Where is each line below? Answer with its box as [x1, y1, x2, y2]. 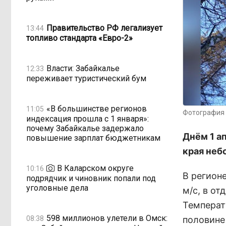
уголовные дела [26, 183, 88, 193]
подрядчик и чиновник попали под [26, 174, 156, 183]
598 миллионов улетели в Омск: [46, 213, 167, 223]
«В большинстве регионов [46, 103, 147, 114]
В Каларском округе [57, 163, 134, 173]
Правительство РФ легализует [46, 23, 162, 33]
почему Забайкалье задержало [26, 124, 144, 133]
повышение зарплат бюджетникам [26, 133, 160, 143]
